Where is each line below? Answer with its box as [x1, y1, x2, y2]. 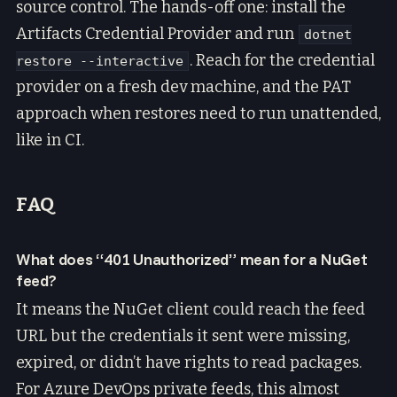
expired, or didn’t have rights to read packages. [16, 353, 362, 373]
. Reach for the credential [190, 50, 375, 70]
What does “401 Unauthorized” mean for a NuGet [16, 248, 368, 269]
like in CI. [16, 129, 84, 150]
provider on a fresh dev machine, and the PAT [16, 76, 351, 97]
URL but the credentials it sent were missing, [16, 326, 350, 346]
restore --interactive [16, 52, 183, 69]
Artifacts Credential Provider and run [16, 23, 298, 43]
